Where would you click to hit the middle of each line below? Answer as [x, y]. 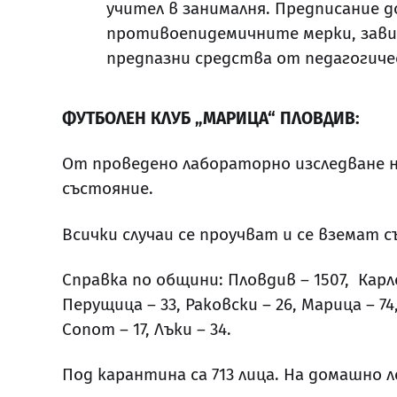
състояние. [108, 189]
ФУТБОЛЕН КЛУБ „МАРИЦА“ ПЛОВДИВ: [211, 119]
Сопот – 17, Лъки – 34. [147, 329]
